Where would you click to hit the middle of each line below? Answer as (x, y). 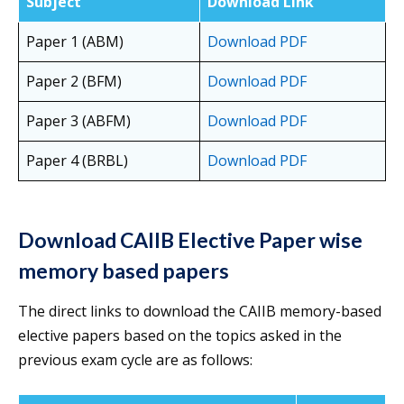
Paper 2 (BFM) (74, 82)
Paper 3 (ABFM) (78, 121)
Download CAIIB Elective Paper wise (190, 240)
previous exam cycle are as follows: (135, 360)
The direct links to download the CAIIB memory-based (200, 312)
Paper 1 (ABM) (75, 42)
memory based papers (124, 271)
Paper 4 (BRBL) (77, 161)
